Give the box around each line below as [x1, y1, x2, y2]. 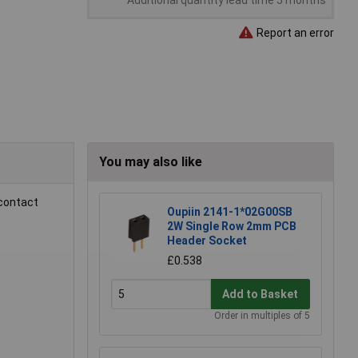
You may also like [99, 154, 202, 170]
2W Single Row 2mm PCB [167, 220, 296, 233]
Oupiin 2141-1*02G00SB [167, 205, 292, 219]
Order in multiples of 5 [214, 310, 310, 322]
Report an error [254, 26, 334, 39]
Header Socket [167, 234, 247, 248]
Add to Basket [222, 287, 299, 300]
